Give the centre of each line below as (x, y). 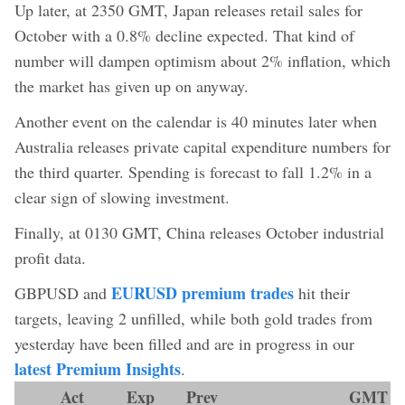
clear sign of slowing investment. (122, 197)
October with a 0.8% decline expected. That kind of (184, 35)
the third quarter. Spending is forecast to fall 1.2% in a (193, 171)
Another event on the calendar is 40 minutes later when (196, 121)
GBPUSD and (63, 292)
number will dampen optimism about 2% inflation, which (202, 60)
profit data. (50, 257)
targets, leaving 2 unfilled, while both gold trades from (193, 318)
